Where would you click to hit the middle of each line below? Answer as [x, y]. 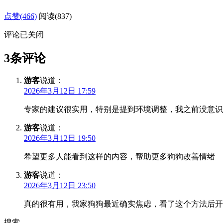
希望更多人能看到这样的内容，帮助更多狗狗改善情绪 [119, 157]
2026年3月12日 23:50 [60, 186]
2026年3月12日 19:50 [60, 138]
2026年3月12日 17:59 [60, 91]
